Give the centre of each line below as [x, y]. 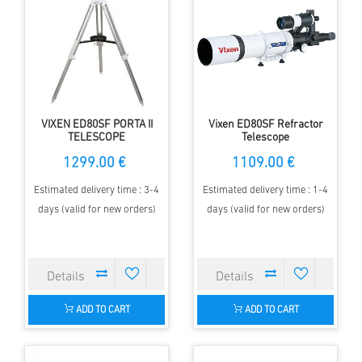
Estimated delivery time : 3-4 [97, 190]
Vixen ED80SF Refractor [265, 124]
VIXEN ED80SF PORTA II [97, 124]
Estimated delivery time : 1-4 [265, 190]
